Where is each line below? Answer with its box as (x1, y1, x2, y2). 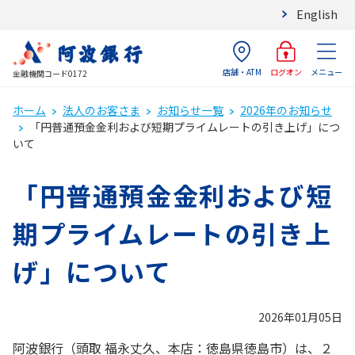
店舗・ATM (222, 66, 261, 78)
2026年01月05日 (258, 309, 342, 325)
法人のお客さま (63, 102, 140, 118)
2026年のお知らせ (240, 102, 332, 118)
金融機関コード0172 (13, 67, 87, 79)
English (296, 6, 338, 22)
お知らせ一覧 (157, 102, 223, 118)
